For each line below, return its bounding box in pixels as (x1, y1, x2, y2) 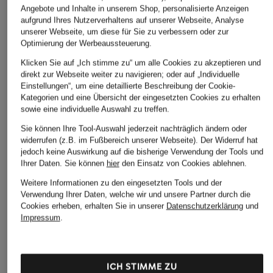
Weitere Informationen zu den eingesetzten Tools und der (20, 178, 222, 187)
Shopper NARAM (9, 239, 77, 251)
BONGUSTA (9, 221, 57, 233)
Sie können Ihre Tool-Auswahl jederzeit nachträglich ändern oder (20, 124, 247, 133)
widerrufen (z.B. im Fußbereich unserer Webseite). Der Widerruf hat (20, 135, 258, 144)
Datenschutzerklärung (166, 201, 243, 210)
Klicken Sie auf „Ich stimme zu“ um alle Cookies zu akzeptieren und (20, 58, 261, 67)
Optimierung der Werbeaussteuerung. (20, 38, 152, 48)
